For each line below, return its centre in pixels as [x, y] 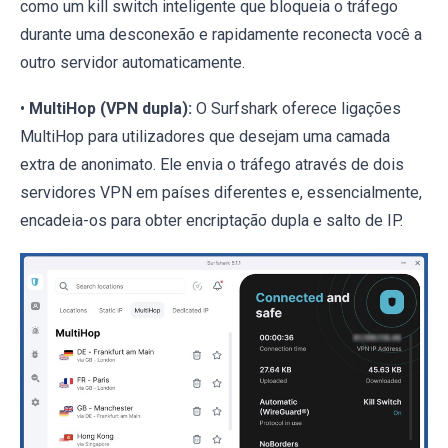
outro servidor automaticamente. [132, 62]
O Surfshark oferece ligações [296, 108]
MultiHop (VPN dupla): [110, 108]
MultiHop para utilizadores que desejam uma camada [205, 136]
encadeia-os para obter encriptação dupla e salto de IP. [211, 220]
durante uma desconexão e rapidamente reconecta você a [221, 34]
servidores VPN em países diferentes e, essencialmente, [221, 192]
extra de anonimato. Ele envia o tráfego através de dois [212, 164]
